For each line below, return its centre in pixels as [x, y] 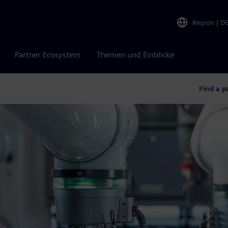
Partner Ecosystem [48, 55]
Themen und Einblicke [135, 55]
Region [203, 22]
